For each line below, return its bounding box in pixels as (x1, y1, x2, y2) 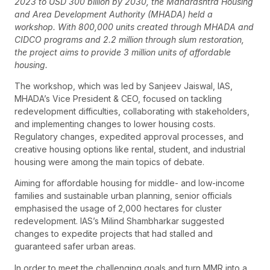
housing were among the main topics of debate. (14, 156, 204, 167)
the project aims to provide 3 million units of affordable (14, 46, 231, 57)
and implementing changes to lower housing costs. (14, 118, 215, 129)
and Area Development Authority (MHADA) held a (14, 8, 213, 19)
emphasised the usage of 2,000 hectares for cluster (14, 203, 222, 214)
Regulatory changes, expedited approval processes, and (14, 131, 243, 142)
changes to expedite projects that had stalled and (14, 228, 213, 239)
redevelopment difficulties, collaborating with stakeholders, (14, 105, 250, 116)
